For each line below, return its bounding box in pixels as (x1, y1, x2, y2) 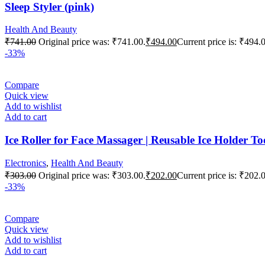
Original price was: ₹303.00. (38, 170, 146, 180)
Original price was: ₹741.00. (38, 37, 146, 47)
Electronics (5, 157, 46, 168)
